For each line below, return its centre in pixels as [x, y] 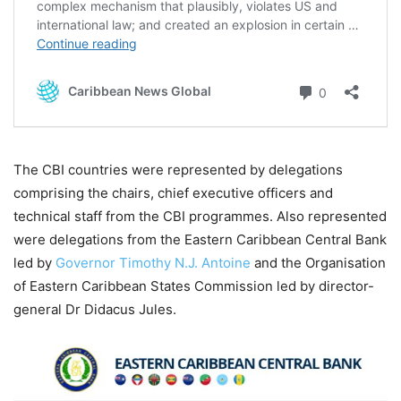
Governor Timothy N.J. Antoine [153, 263]
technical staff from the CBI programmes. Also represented [200, 217]
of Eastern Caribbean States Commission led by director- [194, 286]
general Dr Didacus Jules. [95, 310]
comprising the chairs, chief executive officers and [173, 193]
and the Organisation [318, 263]
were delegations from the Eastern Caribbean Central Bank [200, 240]
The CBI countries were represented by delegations [178, 170]
